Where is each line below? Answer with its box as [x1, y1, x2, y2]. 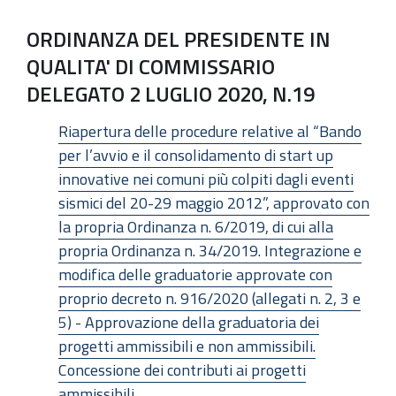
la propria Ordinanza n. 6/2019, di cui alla [58, 215, 333, 239]
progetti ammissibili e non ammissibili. [58, 334, 316, 358]
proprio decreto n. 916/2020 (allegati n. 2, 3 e [58, 286, 361, 310]
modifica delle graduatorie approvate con [58, 263, 332, 286]
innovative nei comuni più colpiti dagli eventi [58, 167, 354, 191]
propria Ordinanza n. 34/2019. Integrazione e [58, 239, 362, 263]
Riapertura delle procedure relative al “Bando [58, 119, 362, 143]
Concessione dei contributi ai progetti [58, 358, 306, 382]
